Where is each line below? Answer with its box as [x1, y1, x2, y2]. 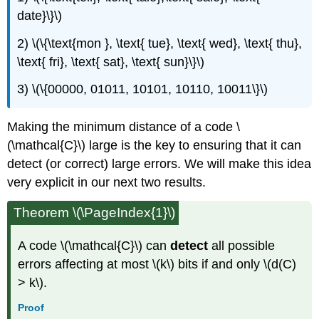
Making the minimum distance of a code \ [7, 119, 241, 134]
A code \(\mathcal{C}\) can [18, 238, 171, 253]
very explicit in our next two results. [7, 174, 206, 189]
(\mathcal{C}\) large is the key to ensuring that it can [7, 137, 302, 152]
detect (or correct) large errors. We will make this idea [7, 156, 312, 171]
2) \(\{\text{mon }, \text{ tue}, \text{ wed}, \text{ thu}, [17, 36, 303, 51]
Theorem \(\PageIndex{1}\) [14, 204, 176, 220]
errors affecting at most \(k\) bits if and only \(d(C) [18, 256, 297, 271]
